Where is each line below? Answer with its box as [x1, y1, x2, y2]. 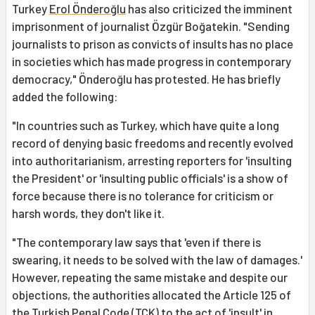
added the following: [12, 89, 118, 104]
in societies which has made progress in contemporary [12, 54, 291, 69]
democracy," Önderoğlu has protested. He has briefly [12, 72, 281, 86]
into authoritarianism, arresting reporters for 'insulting [12, 153, 292, 168]
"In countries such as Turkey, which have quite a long [12, 118, 279, 133]
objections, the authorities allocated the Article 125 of [12, 288, 291, 302]
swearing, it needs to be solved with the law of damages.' [12, 252, 302, 267]
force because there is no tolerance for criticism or [12, 188, 274, 203]
